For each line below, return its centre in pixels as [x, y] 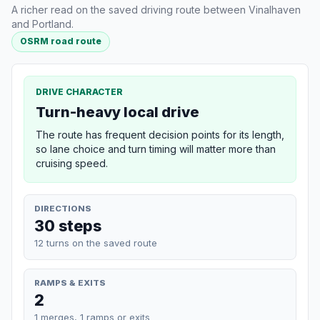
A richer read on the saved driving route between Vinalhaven [156, 10]
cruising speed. [72, 163]
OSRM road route [61, 41]
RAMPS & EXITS [70, 282]
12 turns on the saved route [96, 242]
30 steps [68, 225]
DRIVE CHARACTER [79, 91]
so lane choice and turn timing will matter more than [156, 149]
